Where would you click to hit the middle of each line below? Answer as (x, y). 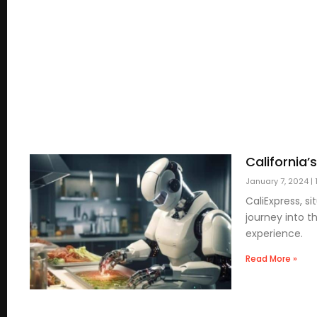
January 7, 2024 (278, 181)
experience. (274, 234)
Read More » (271, 259)
